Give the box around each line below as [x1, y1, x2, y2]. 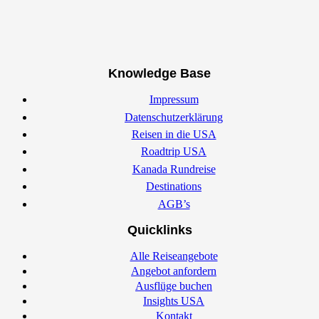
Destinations [146, 180, 202, 193]
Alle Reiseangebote [130, 249, 218, 262]
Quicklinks [127, 222, 192, 237]
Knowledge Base [108, 66, 211, 81]
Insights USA [143, 295, 204, 308]
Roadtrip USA [141, 145, 206, 158]
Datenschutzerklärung [125, 110, 223, 123]
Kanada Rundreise [132, 162, 216, 175]
